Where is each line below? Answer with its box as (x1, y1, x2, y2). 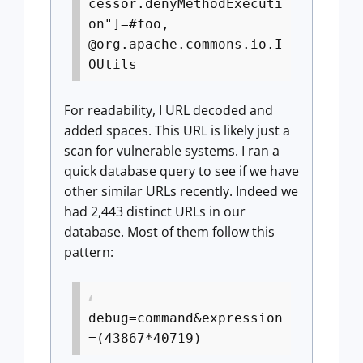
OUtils (88, 57, 137, 72)
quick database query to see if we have (64, 162, 299, 180)
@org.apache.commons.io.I (88, 36, 283, 52)
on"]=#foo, (88, 16, 169, 32)
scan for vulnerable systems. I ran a (64, 142, 280, 160)
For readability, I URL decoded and (64, 101, 273, 119)
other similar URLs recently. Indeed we (64, 182, 298, 200)
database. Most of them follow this (64, 223, 275, 241)
